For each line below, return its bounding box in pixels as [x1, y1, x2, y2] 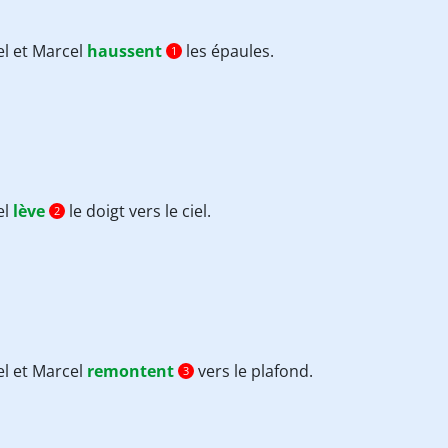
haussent [87, 40, 166, 62]
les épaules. [182, 40, 274, 62]
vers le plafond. [194, 360, 313, 382]
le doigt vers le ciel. [65, 200, 211, 222]
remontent [87, 360, 174, 382]
